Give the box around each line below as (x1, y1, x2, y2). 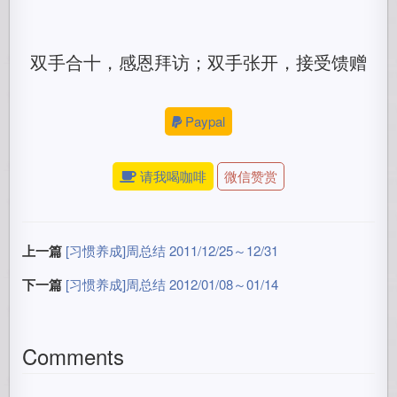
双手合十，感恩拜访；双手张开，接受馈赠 (30, 49, 367, 74)
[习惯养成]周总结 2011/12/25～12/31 (66, 241, 279, 260)
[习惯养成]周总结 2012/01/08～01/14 (66, 275, 279, 293)
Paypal (185, 112, 225, 130)
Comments (22, 340, 125, 371)
